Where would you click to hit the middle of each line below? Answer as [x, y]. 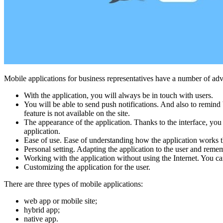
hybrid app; [42, 210]
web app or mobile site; [60, 201]
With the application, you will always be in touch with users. [118, 95]
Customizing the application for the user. [87, 167]
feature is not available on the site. [77, 113]
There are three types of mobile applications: [73, 184]
